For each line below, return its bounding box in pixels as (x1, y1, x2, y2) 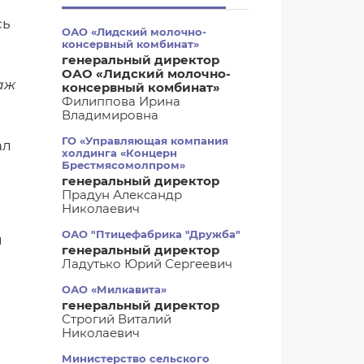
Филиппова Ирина (62, 93, 180, 109)
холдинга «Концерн (62, 146, 177, 159)
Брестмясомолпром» (62, 158, 185, 171)
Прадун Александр (62, 187, 182, 202)
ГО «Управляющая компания (62, 134, 228, 147)
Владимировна (62, 107, 158, 123)
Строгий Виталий (62, 311, 171, 327)
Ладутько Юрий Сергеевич (62, 256, 232, 271)
